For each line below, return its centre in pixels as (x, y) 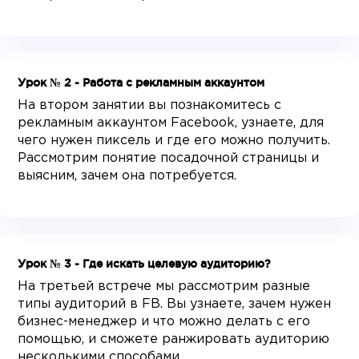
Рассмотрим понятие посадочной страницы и (169, 159)
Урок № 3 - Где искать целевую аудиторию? (145, 264)
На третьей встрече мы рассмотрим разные (164, 287)
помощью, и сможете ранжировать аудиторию (174, 340)
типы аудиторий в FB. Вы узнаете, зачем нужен (175, 305)
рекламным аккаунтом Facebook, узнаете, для (171, 123)
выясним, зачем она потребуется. (127, 176)
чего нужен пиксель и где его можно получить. (174, 141)
